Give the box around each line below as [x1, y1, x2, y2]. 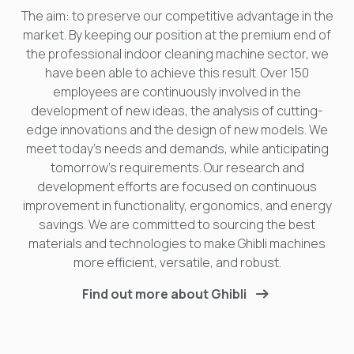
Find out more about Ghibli [82, 285, 247, 303]
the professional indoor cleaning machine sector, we [25, 45, 329, 63]
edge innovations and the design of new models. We [26, 121, 328, 139]
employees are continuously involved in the [53, 83, 301, 101]
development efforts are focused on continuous [37, 178, 317, 196]
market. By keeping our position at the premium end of [23, 26, 331, 44]
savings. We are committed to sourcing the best [39, 216, 315, 234]
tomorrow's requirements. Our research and [50, 159, 304, 177]
